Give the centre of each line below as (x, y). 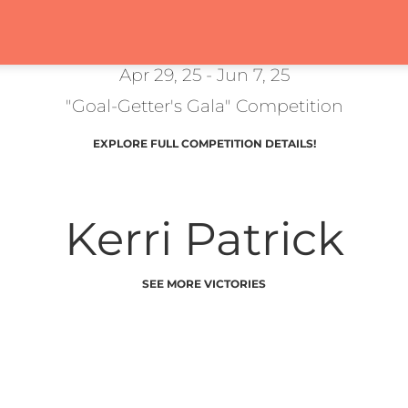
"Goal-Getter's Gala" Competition (204, 106)
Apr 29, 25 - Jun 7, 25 (204, 75)
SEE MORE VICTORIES (204, 284)
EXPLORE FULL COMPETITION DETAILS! (204, 143)
